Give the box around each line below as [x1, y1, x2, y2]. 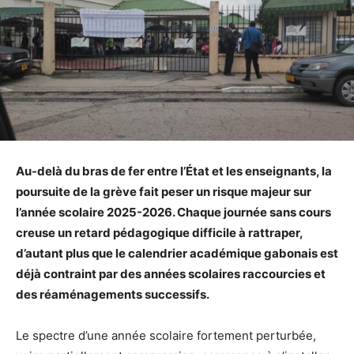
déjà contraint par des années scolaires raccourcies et [16, 265, 326, 281]
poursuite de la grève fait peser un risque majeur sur [16, 183, 311, 199]
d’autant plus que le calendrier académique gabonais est [16, 245, 338, 261]
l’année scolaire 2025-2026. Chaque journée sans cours [16, 204, 331, 220]
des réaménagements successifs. [16, 286, 209, 302]
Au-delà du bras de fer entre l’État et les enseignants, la [16, 163, 332, 179]
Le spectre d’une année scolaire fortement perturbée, [16, 327, 316, 343]
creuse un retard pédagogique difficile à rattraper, [16, 224, 303, 240]
